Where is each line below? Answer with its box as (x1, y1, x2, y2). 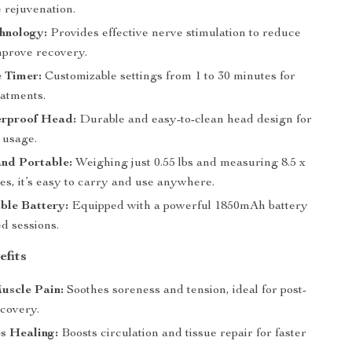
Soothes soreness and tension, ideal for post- (64, 284, 307, 297)
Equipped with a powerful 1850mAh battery (68, 200, 309, 213)
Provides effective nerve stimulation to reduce (47, 27, 302, 40)
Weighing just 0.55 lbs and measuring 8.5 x (72, 157, 306, 170)
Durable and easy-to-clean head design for (76, 114, 313, 126)
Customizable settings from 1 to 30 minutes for (42, 71, 296, 83)
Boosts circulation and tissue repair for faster (58, 328, 307, 340)
